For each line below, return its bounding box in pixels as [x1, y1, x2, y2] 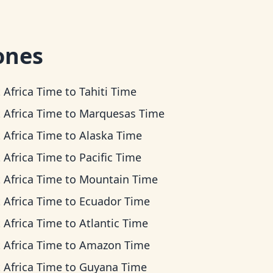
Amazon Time [79, 238, 151, 252]
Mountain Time [79, 172, 158, 186]
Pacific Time [79, 150, 142, 165]
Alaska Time [79, 128, 143, 143]
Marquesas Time [79, 106, 165, 121]
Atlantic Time [79, 216, 149, 230]
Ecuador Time [79, 194, 151, 208]
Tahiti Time [79, 84, 137, 99]
